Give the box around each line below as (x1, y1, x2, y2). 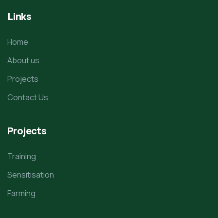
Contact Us (7, 91, 48, 103)
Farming (7, 187, 36, 199)
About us (7, 54, 39, 66)
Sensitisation (7, 169, 54, 180)
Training (7, 150, 36, 162)
